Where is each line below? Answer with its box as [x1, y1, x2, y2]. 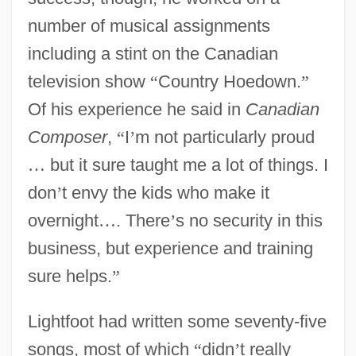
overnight [27, 210, 99, 230]
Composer [27, 126, 107, 147]
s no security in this [175, 210, 323, 230]
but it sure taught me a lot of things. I [44, 154, 328, 175]
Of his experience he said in [27, 99, 246, 119]
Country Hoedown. [157, 71, 301, 91]
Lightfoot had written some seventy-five [27, 311, 327, 331]
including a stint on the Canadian [27, 43, 278, 64]
